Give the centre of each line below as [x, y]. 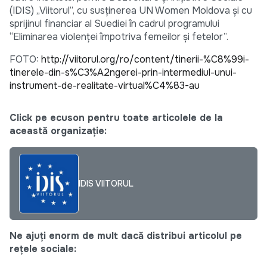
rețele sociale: [43, 249]
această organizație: [58, 131]
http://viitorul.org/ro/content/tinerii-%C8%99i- [145, 60]
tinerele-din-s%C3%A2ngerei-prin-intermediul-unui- [123, 73]
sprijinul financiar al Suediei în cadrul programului [114, 24]
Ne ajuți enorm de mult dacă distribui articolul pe [126, 236]
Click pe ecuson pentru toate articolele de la [116, 118]
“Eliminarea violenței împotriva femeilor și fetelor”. [119, 37]
